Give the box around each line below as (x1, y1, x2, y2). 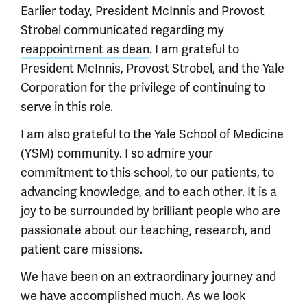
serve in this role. (21, 99, 113, 114)
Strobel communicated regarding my (21, 22, 224, 38)
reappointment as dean (21, 41, 149, 57)
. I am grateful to (149, 41, 239, 57)
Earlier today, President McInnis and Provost (21, 3, 265, 19)
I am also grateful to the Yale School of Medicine (21, 126, 284, 142)
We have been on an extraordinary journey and (21, 269, 276, 284)
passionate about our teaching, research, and (21, 222, 271, 238)
